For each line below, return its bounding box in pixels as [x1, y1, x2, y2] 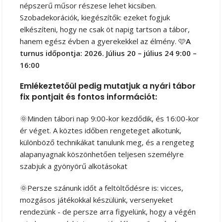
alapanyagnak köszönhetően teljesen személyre [20, 149, 184, 159]
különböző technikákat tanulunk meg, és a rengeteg [20, 137, 194, 147]
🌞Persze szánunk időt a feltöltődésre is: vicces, [20, 182, 183, 193]
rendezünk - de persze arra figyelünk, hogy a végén [20, 206, 196, 217]
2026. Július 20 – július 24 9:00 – [84, 48, 197, 58]
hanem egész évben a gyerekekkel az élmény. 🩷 [20, 36, 186, 46]
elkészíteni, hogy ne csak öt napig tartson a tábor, [20, 24, 190, 34]
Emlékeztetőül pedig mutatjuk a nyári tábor [20, 80, 196, 92]
